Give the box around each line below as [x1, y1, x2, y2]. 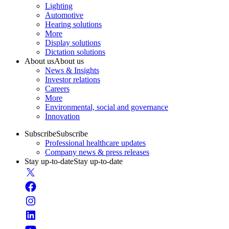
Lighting [45, 1, 73, 10]
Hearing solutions [45, 19, 102, 29]
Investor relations [45, 75, 100, 84]
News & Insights [45, 65, 99, 75]
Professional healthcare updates [45, 138, 146, 147]
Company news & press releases [45, 147, 149, 156]
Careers [45, 84, 70, 93]
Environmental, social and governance [45, 102, 168, 111]
